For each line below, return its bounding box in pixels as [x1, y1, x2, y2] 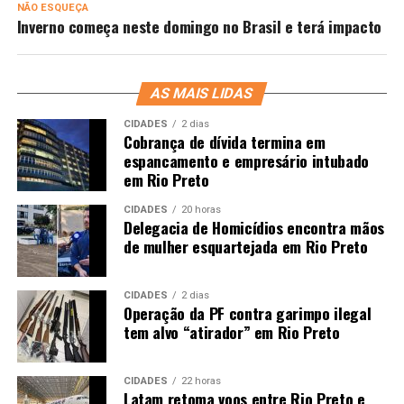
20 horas [180, 204, 221, 216]
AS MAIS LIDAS [149, 85, 256, 102]
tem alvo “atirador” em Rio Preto [123, 320, 340, 344]
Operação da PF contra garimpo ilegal [123, 301, 372, 325]
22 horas [180, 375, 221, 387]
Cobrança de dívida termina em [123, 130, 326, 153]
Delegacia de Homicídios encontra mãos [123, 216, 384, 239]
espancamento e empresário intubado [123, 149, 369, 172]
